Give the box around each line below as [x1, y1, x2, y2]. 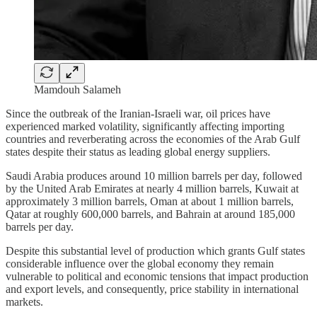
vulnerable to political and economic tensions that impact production [6, 270, 309, 282]
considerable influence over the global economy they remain [6, 257, 274, 270]
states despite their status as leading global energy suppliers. [6, 145, 270, 158]
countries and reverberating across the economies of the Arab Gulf [6, 132, 300, 145]
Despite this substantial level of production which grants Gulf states [6, 244, 305, 257]
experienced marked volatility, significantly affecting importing [6, 120, 284, 132]
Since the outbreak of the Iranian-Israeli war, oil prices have [6, 107, 270, 120]
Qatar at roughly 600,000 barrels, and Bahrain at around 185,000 [6, 207, 295, 220]
